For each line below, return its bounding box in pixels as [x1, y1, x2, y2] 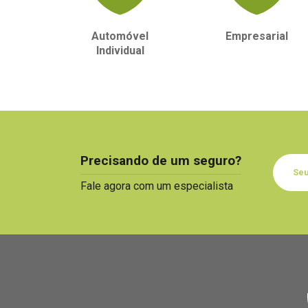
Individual [96, 44, 144, 58]
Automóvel [91, 30, 148, 43]
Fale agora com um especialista [80, 179, 233, 193]
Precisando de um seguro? [80, 153, 241, 169]
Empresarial [225, 30, 288, 43]
